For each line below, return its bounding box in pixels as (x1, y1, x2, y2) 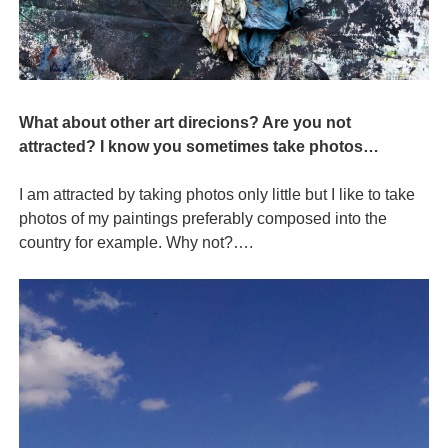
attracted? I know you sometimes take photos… (19, 137, 380, 155)
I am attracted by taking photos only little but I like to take (19, 185, 416, 203)
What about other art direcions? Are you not (19, 113, 352, 131)
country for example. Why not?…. (19, 233, 254, 251)
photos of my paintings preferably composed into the (19, 209, 388, 227)
